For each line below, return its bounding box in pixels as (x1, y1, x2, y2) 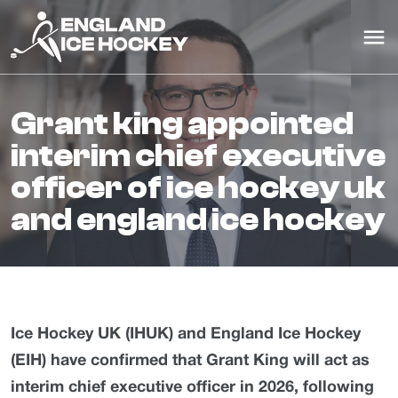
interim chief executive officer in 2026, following (11, 380, 374, 395)
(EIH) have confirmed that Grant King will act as (11, 354, 370, 369)
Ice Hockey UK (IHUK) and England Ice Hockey (11, 327, 361, 342)
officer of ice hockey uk (11, 170, 386, 206)
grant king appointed (11, 106, 36, 142)
